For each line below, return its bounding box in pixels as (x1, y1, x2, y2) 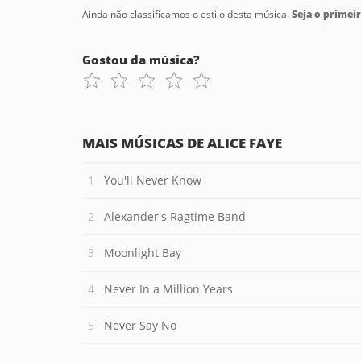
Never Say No (104, 317, 176, 333)
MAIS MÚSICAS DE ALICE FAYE (82, 134, 282, 152)
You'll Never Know (104, 172, 201, 188)
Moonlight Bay (104, 245, 181, 260)
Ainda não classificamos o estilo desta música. (82, 7, 292, 21)
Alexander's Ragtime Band (104, 209, 246, 224)
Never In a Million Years (104, 281, 233, 297)
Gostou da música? (82, 52, 200, 68)
